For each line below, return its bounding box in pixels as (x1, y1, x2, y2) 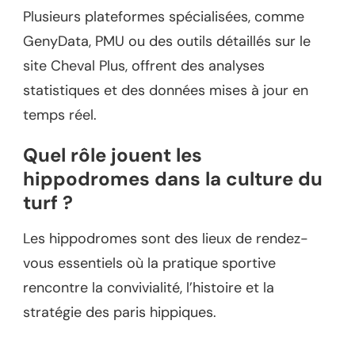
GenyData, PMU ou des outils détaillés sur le (23, 31, 311, 51)
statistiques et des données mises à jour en (23, 80, 308, 100)
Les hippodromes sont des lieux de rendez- (23, 229, 308, 249)
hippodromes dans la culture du (23, 166, 323, 191)
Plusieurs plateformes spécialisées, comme (23, 6, 304, 26)
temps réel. (23, 105, 97, 124)
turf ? (23, 189, 73, 215)
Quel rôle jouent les (23, 142, 202, 167)
